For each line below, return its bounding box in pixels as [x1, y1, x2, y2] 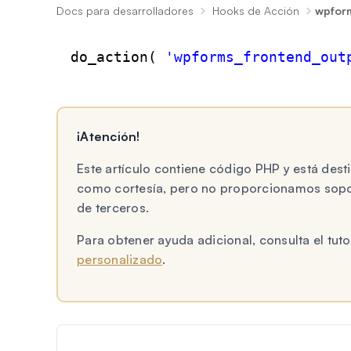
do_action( [71, 49, 165, 65]
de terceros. [77, 200, 149, 215]
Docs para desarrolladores [56, 4, 194, 17]
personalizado [77, 251, 163, 267]
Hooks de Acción [212, 4, 299, 17]
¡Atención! [77, 128, 140, 144]
